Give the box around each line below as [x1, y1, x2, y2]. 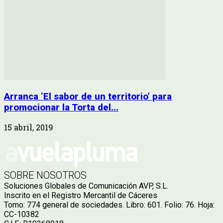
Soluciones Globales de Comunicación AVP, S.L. [4, 181, 168, 191]
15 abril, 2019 [4, 122, 53, 133]
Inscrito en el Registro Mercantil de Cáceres [4, 191, 157, 201]
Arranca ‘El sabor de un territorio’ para [4, 91, 172, 102]
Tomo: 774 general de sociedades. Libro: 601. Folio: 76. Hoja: [4, 200, 215, 210]
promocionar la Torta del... [4, 102, 118, 113]
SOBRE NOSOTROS [4, 169, 87, 182]
